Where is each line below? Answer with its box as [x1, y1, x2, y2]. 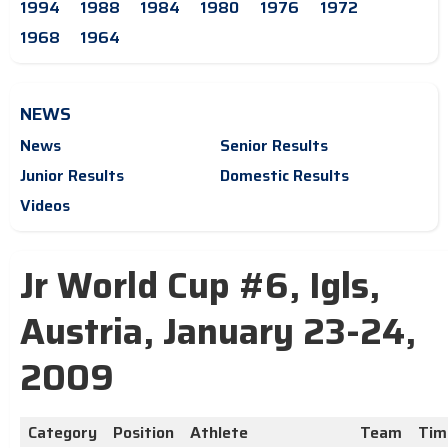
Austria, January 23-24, [20, 303, 416, 361]
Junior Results [20, 163, 124, 189]
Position [113, 420, 174, 446]
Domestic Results [220, 163, 349, 189]
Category [28, 420, 97, 446]
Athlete [190, 420, 248, 446]
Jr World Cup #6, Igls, [20, 257, 380, 315]
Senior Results [220, 133, 328, 159]
